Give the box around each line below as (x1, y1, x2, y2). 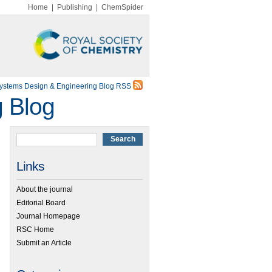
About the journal (16, 185, 73, 194)
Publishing (57, 3, 92, 12)
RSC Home (16, 225, 54, 234)
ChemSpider (101, 3, 143, 12)
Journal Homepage (16, 211, 80, 220)
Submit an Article (16, 238, 72, 247)
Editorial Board (16, 198, 66, 207)
